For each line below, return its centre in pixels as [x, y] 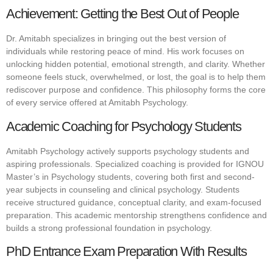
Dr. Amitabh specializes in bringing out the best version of [116, 39]
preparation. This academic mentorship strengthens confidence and [136, 215]
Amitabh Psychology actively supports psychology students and [128, 151]
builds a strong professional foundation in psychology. [109, 228]
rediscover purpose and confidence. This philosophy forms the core [136, 90]
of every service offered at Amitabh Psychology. [97, 103]
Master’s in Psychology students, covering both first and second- [130, 176]
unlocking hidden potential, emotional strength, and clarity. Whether [136, 64]
